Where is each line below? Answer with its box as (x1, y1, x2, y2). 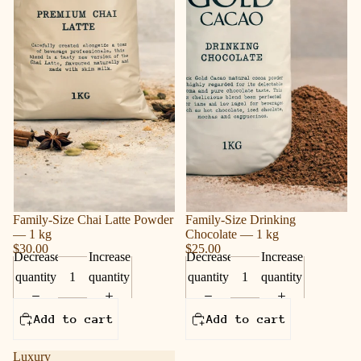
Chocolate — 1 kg (185, 226, 279, 241)
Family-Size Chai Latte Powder (13, 212, 173, 226)
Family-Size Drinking (185, 212, 296, 226)
